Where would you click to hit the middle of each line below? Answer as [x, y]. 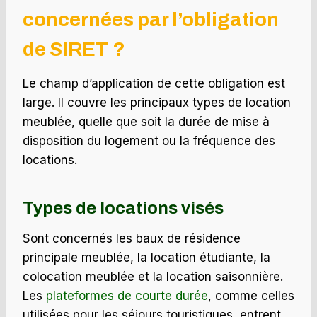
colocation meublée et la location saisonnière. [153, 277]
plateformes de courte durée [127, 296]
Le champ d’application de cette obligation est [154, 84]
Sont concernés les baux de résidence [132, 239]
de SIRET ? [74, 50]
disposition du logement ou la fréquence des [149, 141]
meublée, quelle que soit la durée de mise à [146, 122]
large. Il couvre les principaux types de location [157, 103]
